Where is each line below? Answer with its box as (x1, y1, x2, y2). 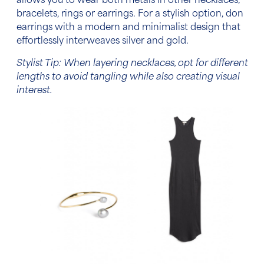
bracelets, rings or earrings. (16, 9, 138, 19)
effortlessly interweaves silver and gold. (16, 37, 189, 46)
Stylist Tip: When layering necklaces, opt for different (16, 60, 248, 69)
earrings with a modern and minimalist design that (16, 23, 240, 32)
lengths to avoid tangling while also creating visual (16, 73, 240, 82)
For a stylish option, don (138, 9, 243, 19)
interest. (16, 87, 58, 96)
